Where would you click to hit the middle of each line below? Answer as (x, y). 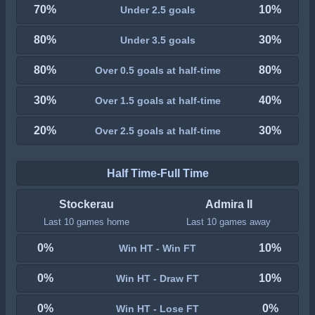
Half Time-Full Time (157, 173)
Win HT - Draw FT (157, 278)
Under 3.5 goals (157, 40)
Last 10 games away (229, 222)
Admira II (229, 204)
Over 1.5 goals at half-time (157, 100)
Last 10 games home (86, 222)
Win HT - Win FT (157, 248)
